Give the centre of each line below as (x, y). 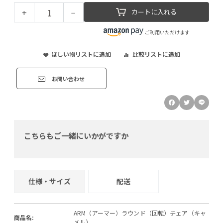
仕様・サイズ (49, 181)
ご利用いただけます (167, 32)
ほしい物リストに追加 (81, 54)
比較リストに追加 (156, 54)
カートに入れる (154, 11)
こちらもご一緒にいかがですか (76, 135)
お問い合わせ (68, 79)
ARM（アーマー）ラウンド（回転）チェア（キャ (140, 213)
